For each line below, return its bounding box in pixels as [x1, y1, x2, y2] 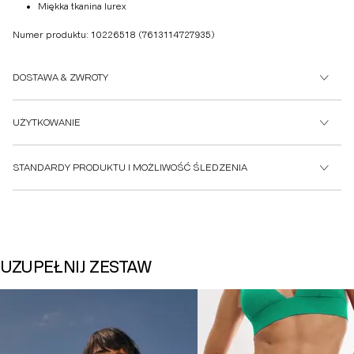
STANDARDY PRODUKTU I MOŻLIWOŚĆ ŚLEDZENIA [13, 162, 247, 174]
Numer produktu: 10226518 [13, 29, 138, 41]
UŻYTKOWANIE [13, 117, 81, 129]
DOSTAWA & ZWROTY [13, 72, 108, 84]
